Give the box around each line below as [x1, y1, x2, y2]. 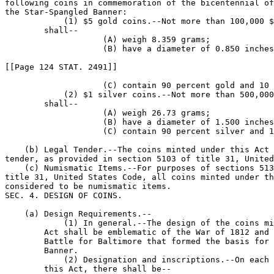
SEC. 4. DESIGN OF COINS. [5, 191, 122, 200]
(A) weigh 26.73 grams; [5, 108, 210, 117]
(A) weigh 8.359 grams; [5, 35, 210, 44]
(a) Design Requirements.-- [5, 209, 152, 218]
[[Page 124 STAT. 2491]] [5, 62, 117, 72]
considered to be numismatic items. [5, 182, 171, 191]
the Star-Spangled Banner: [5, 7, 127, 17]
